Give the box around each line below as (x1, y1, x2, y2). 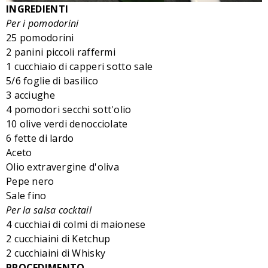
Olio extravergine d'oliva (6, 160, 119, 173)
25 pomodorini (6, 31, 74, 44)
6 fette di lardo (6, 131, 74, 145)
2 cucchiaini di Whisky (6, 246, 106, 260)
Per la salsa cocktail (6, 203, 92, 217)
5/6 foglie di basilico (6, 74, 99, 87)
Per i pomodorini (6, 16, 79, 30)
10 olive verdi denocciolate (6, 117, 128, 130)
